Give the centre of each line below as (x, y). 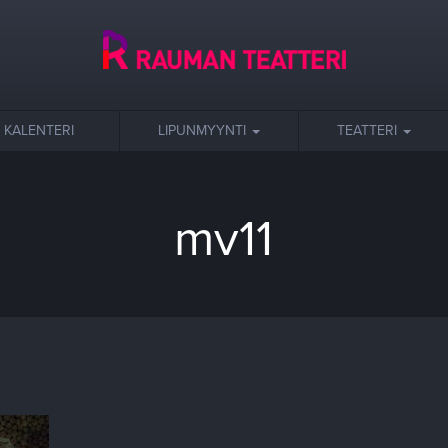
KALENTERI (39, 130)
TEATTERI (369, 130)
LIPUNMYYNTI (204, 130)
